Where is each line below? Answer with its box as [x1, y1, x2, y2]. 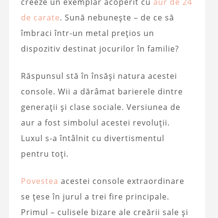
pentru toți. [20, 148, 69, 159]
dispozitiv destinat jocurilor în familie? [20, 43, 179, 54]
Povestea [20, 176, 58, 186]
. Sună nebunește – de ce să [59, 12, 174, 23]
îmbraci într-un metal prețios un [20, 28, 154, 38]
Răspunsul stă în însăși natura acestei [20, 71, 177, 81]
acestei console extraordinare [58, 176, 184, 186]
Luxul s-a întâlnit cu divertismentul [20, 133, 164, 144]
